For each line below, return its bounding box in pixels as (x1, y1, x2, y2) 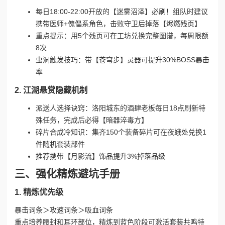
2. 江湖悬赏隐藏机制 (15, 85, 87, 94)
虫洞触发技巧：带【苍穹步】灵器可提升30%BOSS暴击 (36, 56, 209, 64)
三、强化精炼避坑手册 (15, 168, 120, 180)
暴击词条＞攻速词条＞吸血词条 (15, 205, 113, 214)
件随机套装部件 (36, 140, 85, 148)
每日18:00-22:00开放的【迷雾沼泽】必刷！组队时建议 (36, 8, 208, 16)
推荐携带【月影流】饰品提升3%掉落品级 (36, 152, 165, 160)
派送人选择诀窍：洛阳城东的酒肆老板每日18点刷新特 (36, 103, 205, 112)
